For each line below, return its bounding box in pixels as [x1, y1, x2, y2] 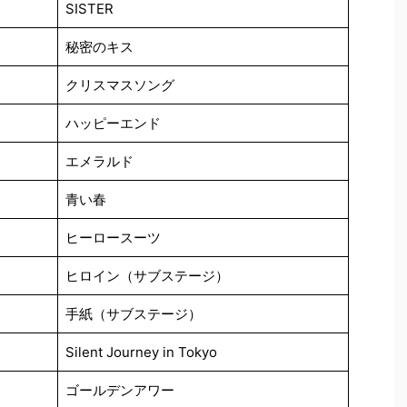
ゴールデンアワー [65, 381, 174, 399]
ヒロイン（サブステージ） [65, 266, 229, 284]
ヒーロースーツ [65, 228, 161, 246]
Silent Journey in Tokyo [65, 342, 217, 361]
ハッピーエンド [65, 114, 161, 132]
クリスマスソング [65, 75, 174, 94]
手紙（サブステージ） [65, 304, 202, 323]
